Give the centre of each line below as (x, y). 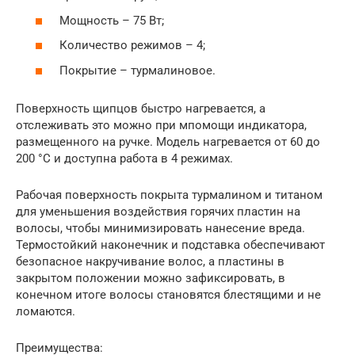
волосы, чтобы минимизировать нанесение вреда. (160, 228)
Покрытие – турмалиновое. (137, 70)
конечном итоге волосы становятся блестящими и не (168, 294)
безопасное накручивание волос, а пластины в (150, 261)
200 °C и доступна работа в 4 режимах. (124, 158)
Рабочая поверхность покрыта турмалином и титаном (169, 195)
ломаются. (46, 311)
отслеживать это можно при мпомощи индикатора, (161, 125)
